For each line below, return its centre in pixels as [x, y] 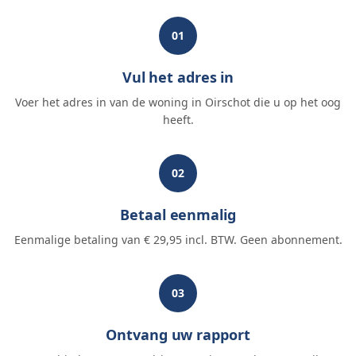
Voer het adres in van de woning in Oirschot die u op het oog [178, 102]
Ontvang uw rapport [178, 335]
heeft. [178, 120]
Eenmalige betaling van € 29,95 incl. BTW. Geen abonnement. [178, 240]
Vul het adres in [178, 77]
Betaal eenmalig [178, 215]
